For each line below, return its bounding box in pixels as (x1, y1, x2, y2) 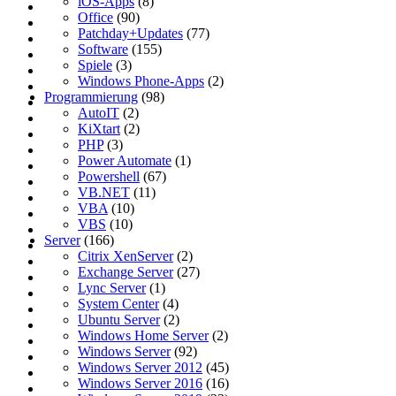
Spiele (78, 57, 112, 72)
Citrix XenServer (78, 247, 173, 263)
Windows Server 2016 (78, 375, 202, 391)
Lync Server (78, 279, 146, 295)
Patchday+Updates (78, 25, 183, 41)
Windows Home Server (78, 327, 209, 343)
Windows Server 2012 (78, 359, 202, 375)
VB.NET (78, 184, 130, 200)
